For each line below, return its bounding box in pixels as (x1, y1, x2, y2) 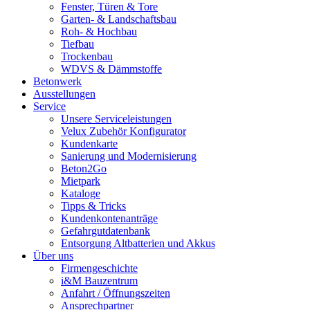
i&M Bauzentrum (61, 275, 138, 287)
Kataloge (61, 188, 100, 200)
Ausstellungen (33, 88, 95, 100)
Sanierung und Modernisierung (61, 150, 197, 163)
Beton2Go (61, 163, 107, 175)
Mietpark (61, 175, 100, 188)
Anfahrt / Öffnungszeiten (61, 287, 170, 300)
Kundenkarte (61, 138, 118, 150)
